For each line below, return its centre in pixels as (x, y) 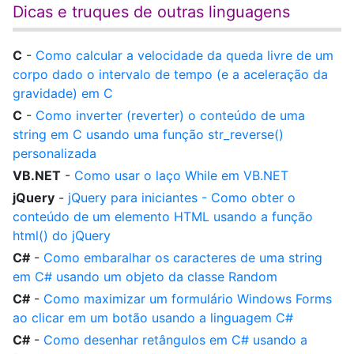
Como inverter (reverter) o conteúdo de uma (170, 115)
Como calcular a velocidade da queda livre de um (185, 55)
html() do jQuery (62, 235)
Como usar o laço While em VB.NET (181, 175)
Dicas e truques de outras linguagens (151, 12)
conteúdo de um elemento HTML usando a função (163, 217)
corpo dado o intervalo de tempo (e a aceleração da (170, 74)
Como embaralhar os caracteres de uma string (183, 258)
